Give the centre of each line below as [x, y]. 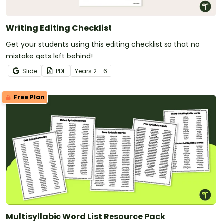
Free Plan [28, 97]
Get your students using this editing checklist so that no [103, 44]
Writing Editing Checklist [59, 28]
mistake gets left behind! [49, 56]
